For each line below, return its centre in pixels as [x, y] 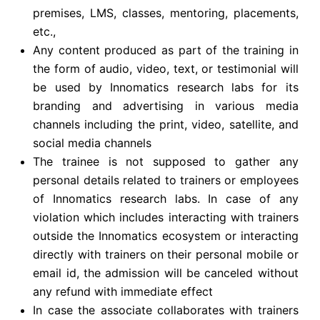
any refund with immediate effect [123, 292]
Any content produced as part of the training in [166, 50]
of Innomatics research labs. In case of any [166, 199]
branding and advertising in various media [166, 106]
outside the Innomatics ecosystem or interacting [166, 236]
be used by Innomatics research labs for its [166, 87]
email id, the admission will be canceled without [166, 273]
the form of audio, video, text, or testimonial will [166, 69]
